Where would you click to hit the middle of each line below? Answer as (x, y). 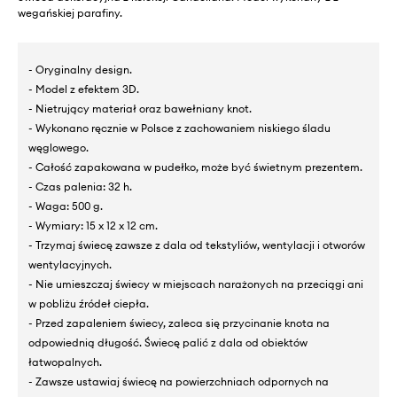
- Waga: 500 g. (66, 206)
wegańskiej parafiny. (70, 13)
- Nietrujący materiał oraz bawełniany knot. (140, 109)
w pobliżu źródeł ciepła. (89, 304)
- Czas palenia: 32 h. (80, 187)
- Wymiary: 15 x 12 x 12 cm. (93, 226)
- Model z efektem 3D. (84, 90)
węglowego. (58, 148)
